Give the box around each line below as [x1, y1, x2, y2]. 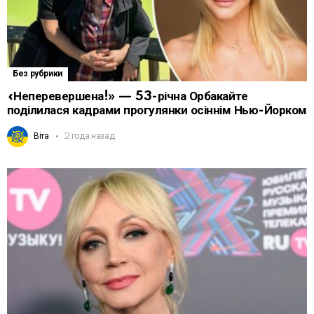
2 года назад [63, 132, 115, 142]
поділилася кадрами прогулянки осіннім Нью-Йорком [7, 104, 307, 118]
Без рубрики [13, 69, 63, 79]
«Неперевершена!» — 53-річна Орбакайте [7, 90, 248, 104]
